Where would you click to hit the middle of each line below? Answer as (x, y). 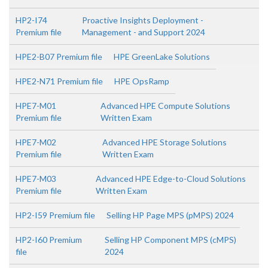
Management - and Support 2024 (144, 32)
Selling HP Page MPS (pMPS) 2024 (170, 215)
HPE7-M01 (36, 106)
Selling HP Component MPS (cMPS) (170, 240)
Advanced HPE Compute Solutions (166, 106)
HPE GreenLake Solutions (162, 57)
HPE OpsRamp (142, 81)
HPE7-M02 (36, 142)
